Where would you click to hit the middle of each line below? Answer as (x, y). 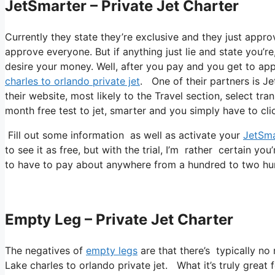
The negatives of (45, 250)
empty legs (112, 250)
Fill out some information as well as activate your (124, 135)
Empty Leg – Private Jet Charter (119, 220)
